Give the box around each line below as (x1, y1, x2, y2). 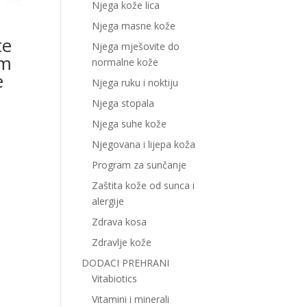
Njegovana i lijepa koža (92, 138, 196, 151)
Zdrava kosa (92, 215, 147, 228)
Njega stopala (92, 97, 155, 110)
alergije (92, 195, 125, 208)
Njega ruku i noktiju (92, 76, 179, 89)
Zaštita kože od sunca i (92, 179, 195, 192)
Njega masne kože (92, 19, 176, 32)
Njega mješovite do (92, 40, 180, 53)
